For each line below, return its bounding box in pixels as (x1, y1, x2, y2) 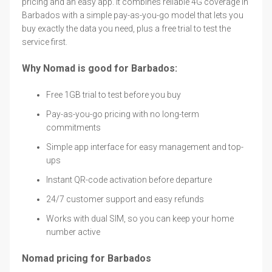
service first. (22, 36, 67, 47)
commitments (46, 122, 101, 132)
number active (46, 226, 100, 237)
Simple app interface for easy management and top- (46, 141, 243, 152)
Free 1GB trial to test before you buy (46, 89, 181, 100)
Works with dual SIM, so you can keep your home (46, 213, 234, 223)
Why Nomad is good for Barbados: (22, 62, 177, 74)
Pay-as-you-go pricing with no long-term (46, 109, 199, 119)
